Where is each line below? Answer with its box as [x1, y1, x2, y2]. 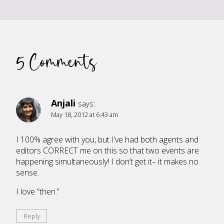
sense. [16, 166, 39, 178]
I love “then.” [16, 185, 59, 197]
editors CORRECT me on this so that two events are [16, 144, 199, 156]
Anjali [51, 97, 75, 109]
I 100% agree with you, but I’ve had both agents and [16, 133, 198, 145]
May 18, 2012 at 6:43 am [51, 110, 118, 119]
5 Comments [16, 47, 97, 76]
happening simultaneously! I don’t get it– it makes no [16, 155, 198, 167]
